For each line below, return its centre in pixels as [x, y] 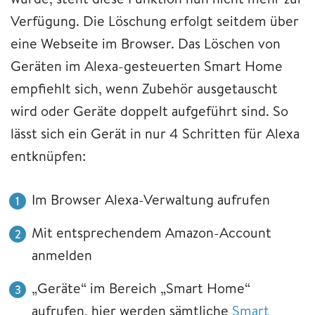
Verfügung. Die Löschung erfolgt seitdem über [155, 20]
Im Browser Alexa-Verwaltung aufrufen [151, 199]
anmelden [62, 255]
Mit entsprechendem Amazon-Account [152, 232]
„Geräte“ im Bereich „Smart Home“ [141, 288]
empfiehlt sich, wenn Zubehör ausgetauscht [144, 88]
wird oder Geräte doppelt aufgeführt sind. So [149, 110]
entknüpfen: [48, 155]
